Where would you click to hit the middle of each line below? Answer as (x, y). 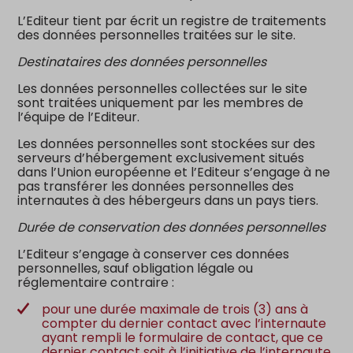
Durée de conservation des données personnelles (172, 227)
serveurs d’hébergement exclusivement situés (161, 158)
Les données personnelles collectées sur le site (163, 88)
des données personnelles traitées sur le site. (157, 35)
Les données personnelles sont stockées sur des (167, 143)
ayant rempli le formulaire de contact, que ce (183, 337)
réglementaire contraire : (96, 282)
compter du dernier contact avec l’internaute (184, 323)
